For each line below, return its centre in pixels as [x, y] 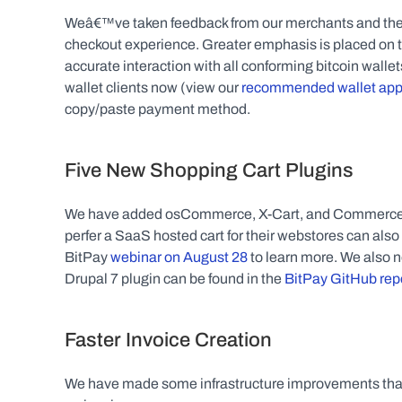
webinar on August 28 [179, 257]
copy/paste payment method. [157, 109]
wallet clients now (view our [153, 87]
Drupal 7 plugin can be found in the [175, 279]
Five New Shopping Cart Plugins [209, 170]
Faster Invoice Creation [168, 340]
